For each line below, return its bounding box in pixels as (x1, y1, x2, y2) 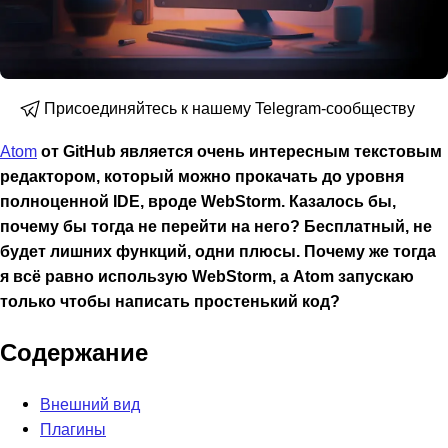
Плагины (40, 419, 106, 438)
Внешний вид (40, 394, 140, 413)
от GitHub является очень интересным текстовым (37, 142, 442, 160)
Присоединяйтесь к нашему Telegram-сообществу (44, 100, 415, 117)
